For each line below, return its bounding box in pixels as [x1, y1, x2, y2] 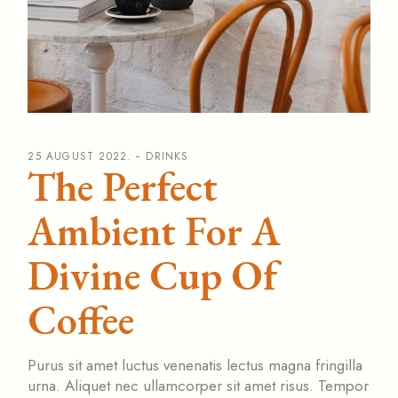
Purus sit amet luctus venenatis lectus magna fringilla [28, 354, 363, 377]
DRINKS [146, 148, 189, 165]
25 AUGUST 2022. [28, 148, 132, 165]
